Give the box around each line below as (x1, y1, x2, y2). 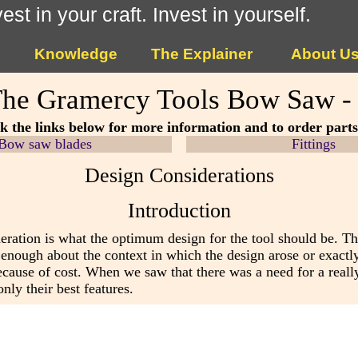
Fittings (291, 135, 336, 152)
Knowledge (34, 46, 117, 63)
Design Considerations (84, 162, 274, 187)
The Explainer (151, 46, 253, 63)
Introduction (127, 198, 231, 223)
